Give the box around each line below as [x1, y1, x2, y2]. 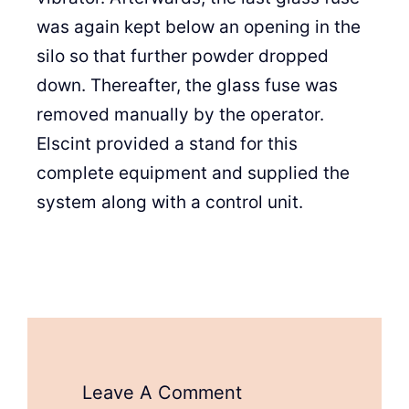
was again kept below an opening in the [37, 16, 361, 37]
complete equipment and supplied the [37, 163, 350, 184]
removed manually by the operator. [37, 104, 324, 125]
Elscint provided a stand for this [37, 133, 298, 154]
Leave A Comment [82, 382, 242, 404]
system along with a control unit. [37, 192, 303, 213]
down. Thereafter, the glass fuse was [37, 75, 338, 96]
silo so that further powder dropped [37, 46, 329, 67]
